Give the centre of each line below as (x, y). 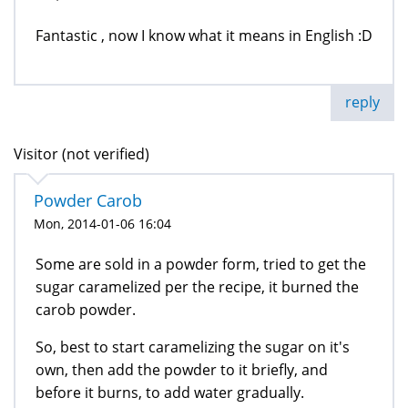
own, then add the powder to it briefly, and (182, 370)
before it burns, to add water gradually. (170, 393)
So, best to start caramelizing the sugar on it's (193, 347)
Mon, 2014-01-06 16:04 (102, 224)
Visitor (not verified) (82, 154)
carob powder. (86, 310)
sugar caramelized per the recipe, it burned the (197, 287)
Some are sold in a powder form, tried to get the (201, 265)
